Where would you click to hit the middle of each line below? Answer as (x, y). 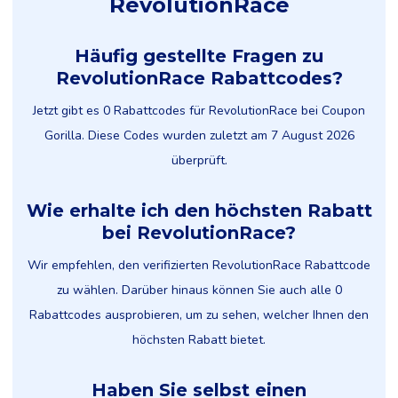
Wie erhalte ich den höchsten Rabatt (199, 211)
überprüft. (199, 160)
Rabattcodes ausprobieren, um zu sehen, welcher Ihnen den (199, 315)
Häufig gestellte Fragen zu (199, 56)
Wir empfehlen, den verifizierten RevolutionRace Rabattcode (199, 265)
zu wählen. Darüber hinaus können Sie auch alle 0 (199, 290)
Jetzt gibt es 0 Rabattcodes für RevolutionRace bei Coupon (199, 111)
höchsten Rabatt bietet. (199, 340)
